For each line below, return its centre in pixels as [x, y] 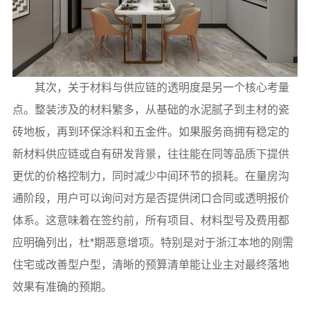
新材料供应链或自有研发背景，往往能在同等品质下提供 [151, 154]
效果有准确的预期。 [62, 287]
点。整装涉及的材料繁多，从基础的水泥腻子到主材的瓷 [151, 110]
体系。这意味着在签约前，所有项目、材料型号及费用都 [151, 221]
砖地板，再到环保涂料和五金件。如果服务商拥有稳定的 [151, 132]
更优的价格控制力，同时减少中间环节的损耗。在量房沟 [151, 176]
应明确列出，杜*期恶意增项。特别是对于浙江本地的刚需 [153, 243]
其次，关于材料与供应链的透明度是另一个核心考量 [162, 88]
